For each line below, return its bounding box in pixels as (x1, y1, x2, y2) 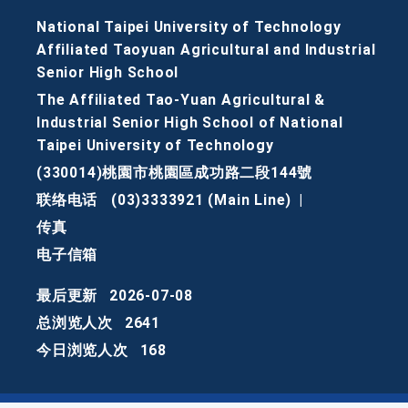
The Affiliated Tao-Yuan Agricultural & (36, 91, 326, 109)
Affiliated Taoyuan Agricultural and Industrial (36, 41, 376, 59)
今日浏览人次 (36, 342, 128, 360)
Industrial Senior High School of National (36, 114, 343, 132)
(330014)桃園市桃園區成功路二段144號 (36, 164, 313, 182)
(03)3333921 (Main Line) (110, 191, 292, 209)
